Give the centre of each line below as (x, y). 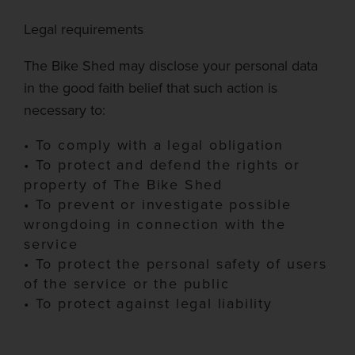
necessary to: (65, 110)
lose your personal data (246, 66)
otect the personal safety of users (200, 264)
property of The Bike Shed (124, 185)
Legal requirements (84, 29)
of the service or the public (127, 284)
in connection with (187, 224)
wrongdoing (68, 224)
